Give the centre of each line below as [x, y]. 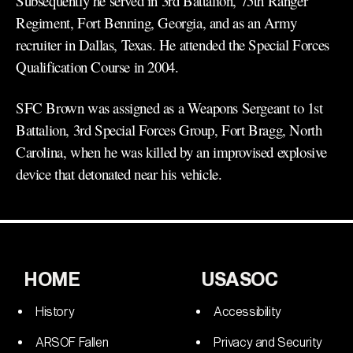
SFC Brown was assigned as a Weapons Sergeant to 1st [169, 108]
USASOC [240, 280]
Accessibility [247, 312]
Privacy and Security [268, 342]
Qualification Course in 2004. [97, 67]
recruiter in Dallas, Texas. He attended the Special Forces [173, 45]
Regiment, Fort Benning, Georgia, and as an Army [156, 22]
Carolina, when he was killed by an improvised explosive [172, 152]
